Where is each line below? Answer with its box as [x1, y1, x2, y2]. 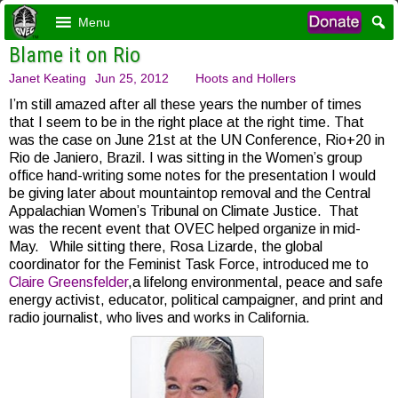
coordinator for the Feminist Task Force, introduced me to [9, 257, 369, 272]
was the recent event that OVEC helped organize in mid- [9, 221, 361, 236]
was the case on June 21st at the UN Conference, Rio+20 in [9, 132, 385, 147]
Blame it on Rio [9, 43, 140, 68]
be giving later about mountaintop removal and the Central [9, 186, 370, 201]
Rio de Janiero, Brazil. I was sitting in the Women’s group [9, 150, 362, 165]
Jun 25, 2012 [95, 71, 169, 85]
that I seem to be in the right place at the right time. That [9, 115, 364, 130]
